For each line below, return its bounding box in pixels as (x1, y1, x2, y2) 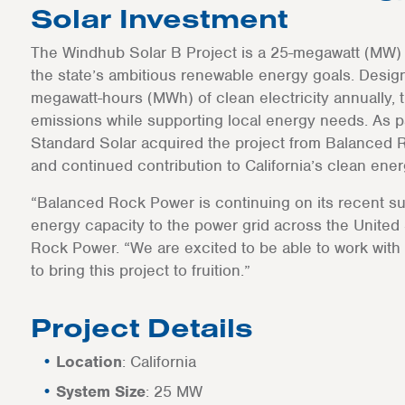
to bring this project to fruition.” (30, 260, 250, 280)
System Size (55, 381, 146, 401)
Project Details (30, 310, 253, 344)
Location (55, 352, 122, 372)
